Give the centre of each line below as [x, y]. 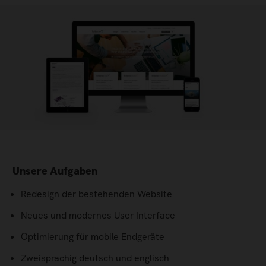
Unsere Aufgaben [55, 171]
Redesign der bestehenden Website [96, 194]
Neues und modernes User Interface [98, 215]
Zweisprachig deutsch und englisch [95, 258]
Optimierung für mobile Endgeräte [93, 237]
